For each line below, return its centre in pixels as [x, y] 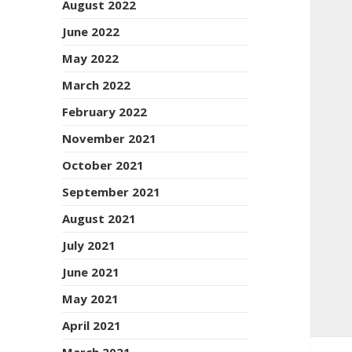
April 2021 [92, 326]
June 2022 [91, 31]
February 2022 [105, 111]
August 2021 [99, 219]
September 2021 [112, 191]
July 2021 [89, 246]
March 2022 [97, 84]
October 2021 [103, 165]
